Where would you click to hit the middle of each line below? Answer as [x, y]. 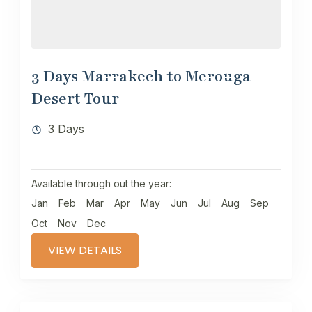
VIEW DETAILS [85, 250]
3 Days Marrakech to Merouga [141, 76]
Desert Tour [75, 99]
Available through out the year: [101, 183]
